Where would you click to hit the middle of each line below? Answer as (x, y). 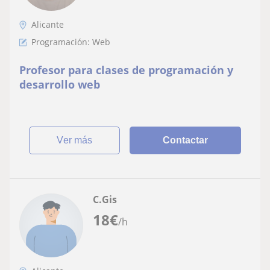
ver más (78, 140)
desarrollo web (60, 84)
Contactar (186, 140)
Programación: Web (71, 42)
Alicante (48, 24)
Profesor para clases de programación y (126, 70)
